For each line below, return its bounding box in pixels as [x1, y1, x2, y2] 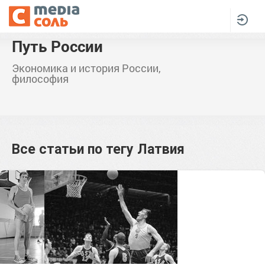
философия [12, 72, 69, 86]
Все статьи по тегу [12, 141, 137, 157]
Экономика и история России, [12, 61, 161, 75]
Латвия [137, 141, 185, 157]
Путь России [12, 36, 103, 56]
